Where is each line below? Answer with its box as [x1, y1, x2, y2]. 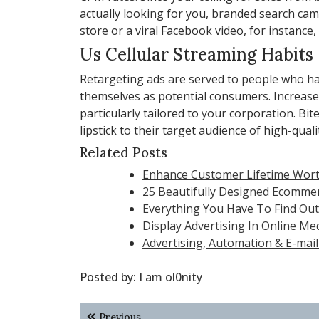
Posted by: [80, 268, 139, 285]
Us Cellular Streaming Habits [80, 43, 313, 66]
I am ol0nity [139, 268, 202, 285]
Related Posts [80, 143, 167, 161]
